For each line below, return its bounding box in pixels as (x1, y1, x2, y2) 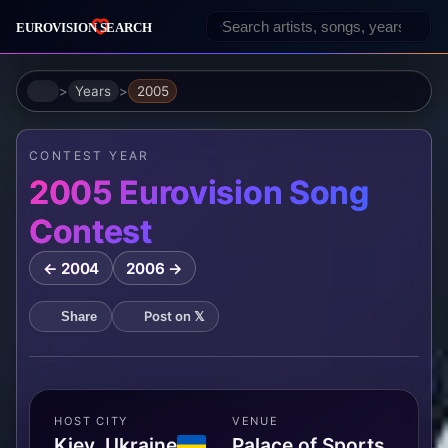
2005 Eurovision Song (29, 173, 369, 213)
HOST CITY (54, 413, 129, 428)
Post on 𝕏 (143, 308, 204, 325)
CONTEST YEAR (29, 148, 150, 164)
